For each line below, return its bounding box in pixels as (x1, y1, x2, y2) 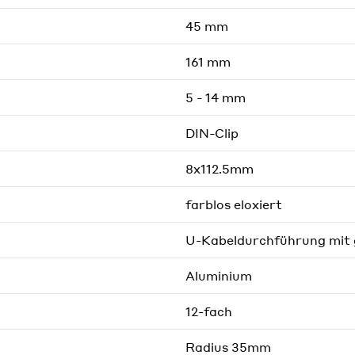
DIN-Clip (185, 124, 239, 141)
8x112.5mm (185, 160, 254, 177)
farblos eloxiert (185, 196, 282, 212)
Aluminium (185, 267, 252, 284)
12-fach (185, 303, 232, 319)
